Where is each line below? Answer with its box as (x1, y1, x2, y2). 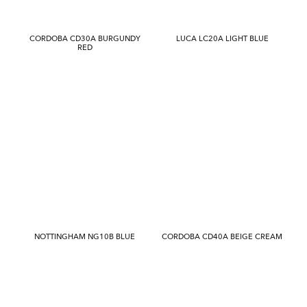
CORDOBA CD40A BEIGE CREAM (162, 232, 282, 242)
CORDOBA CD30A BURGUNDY (29, 34, 140, 44)
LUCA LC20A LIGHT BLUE (175, 34, 269, 44)
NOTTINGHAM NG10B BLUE (34, 232, 136, 242)
